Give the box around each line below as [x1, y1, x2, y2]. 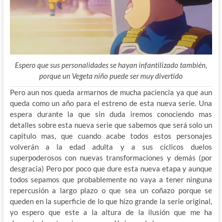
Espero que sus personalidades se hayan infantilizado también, [14, 60, 207, 70]
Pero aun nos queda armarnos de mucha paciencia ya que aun [9, 88, 213, 97]
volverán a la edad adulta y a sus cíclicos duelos [9, 142, 213, 152]
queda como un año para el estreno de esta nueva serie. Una [9, 99, 213, 108]
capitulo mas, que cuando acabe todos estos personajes [9, 131, 213, 141]
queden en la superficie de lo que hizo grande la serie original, [9, 197, 213, 206]
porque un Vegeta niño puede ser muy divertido [39, 71, 183, 81]
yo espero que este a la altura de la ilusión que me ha [9, 208, 213, 217]
